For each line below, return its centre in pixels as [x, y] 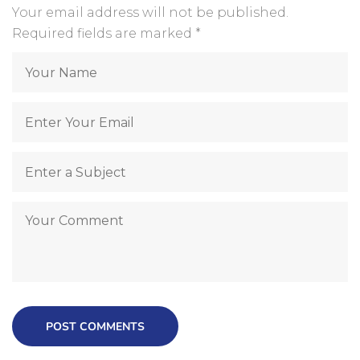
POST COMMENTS [95, 327]
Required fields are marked [104, 34]
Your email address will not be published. [150, 13]
